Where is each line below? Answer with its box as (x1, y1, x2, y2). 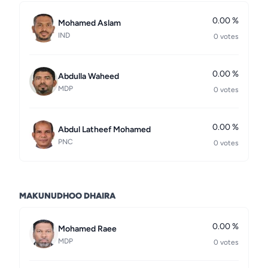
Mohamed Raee (58, 224, 117, 234)
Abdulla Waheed (58, 71, 119, 81)
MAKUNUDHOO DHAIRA (19, 191, 115, 201)
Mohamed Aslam (58, 18, 121, 28)
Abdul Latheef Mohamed (58, 124, 151, 135)
